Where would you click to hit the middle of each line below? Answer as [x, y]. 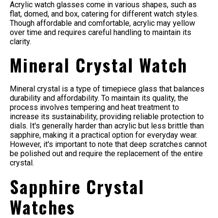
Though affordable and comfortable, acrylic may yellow [102, 23]
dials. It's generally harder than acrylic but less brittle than [107, 126]
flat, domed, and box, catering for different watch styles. [104, 14]
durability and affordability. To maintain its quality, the [99, 98]
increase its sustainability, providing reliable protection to [107, 117]
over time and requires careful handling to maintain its [100, 32]
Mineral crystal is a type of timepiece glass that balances [107, 89]
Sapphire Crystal [77, 187]
